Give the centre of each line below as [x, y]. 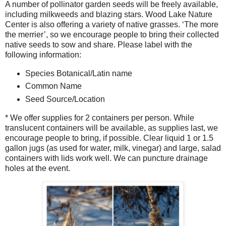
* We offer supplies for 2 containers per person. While [100, 118]
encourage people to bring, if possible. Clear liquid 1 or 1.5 [109, 138]
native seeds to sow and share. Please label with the [99, 44]
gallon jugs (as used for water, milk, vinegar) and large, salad [113, 148]
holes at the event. [39, 168]
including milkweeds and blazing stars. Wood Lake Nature [109, 14]
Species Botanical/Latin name [80, 73]
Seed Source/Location [65, 99]
